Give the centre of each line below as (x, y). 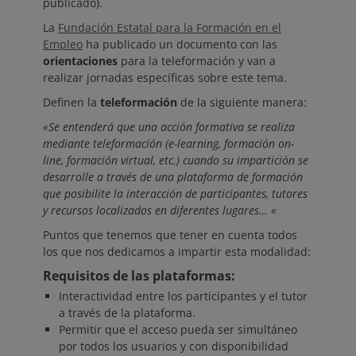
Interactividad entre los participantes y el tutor (183, 296)
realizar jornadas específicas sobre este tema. (165, 78)
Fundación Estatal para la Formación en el (170, 28)
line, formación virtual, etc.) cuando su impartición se (176, 161)
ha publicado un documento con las (180, 44)
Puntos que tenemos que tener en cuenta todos (170, 235)
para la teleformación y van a (197, 61)
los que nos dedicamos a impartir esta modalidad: (177, 252)
